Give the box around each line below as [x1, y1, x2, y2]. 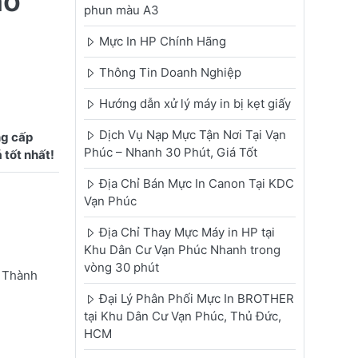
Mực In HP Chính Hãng [98, 34, 226, 50]
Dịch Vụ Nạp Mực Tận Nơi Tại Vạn [98, 127, 286, 143]
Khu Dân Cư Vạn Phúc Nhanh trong [83, 242, 280, 258]
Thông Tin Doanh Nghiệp [98, 65, 241, 81]
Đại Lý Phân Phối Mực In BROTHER [98, 291, 294, 307]
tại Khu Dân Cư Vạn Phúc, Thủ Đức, [83, 308, 281, 324]
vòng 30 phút [83, 260, 159, 276]
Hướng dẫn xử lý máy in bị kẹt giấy [98, 96, 291, 112]
